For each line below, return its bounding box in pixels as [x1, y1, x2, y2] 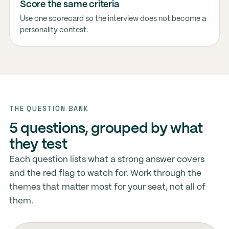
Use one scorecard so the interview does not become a [19, 15, 206, 22]
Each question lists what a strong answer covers [9, 155, 204, 164]
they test [9, 138, 67, 152]
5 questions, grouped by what [9, 122, 203, 136]
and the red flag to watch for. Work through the [9, 169, 201, 177]
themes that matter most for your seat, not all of [9, 183, 205, 191]
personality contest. [19, 27, 88, 34]
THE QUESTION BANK [9, 104, 89, 113]
